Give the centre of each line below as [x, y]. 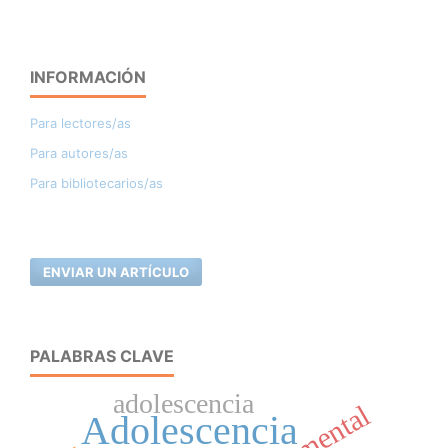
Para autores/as [79, 153]
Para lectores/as [80, 123]
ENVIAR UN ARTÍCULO [116, 272]
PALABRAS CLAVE [102, 356]
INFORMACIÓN [88, 77]
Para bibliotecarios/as [96, 183]
